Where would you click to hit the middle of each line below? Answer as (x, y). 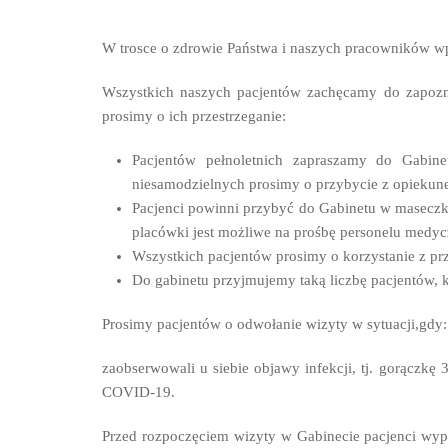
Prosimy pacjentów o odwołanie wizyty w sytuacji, (260, 324)
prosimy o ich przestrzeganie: (194, 116)
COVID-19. (138, 392)
